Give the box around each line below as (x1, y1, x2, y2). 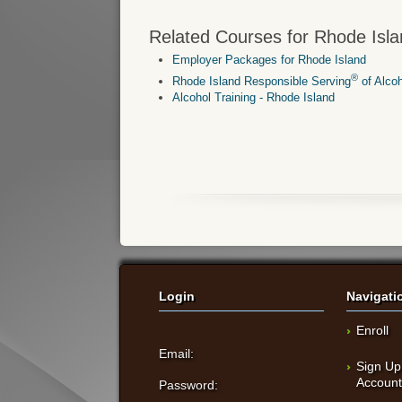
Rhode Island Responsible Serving (172, 74, 352, 88)
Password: (159, 377, 219, 392)
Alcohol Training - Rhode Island (172, 90, 336, 104)
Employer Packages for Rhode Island (172, 53, 367, 67)
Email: (159, 345, 195, 361)
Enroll (356, 322, 389, 337)
